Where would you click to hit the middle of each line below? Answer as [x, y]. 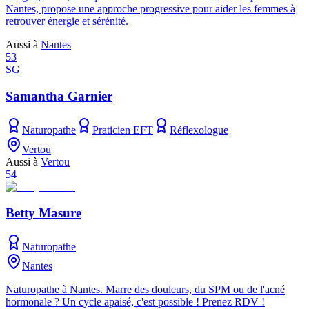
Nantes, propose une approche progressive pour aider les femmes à [150, 9]
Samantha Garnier [59, 96]
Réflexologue [199, 130]
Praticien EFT [123, 130]
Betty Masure [43, 213]
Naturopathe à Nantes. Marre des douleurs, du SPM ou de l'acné [145, 290]
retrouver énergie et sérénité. [67, 21]
